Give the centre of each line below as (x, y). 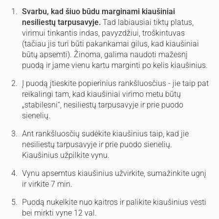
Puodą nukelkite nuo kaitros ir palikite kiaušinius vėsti (114, 202)
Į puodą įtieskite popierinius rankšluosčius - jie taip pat (115, 83)
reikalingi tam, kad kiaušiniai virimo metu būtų (101, 94)
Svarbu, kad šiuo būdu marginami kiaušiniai (99, 11)
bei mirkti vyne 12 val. (59, 213)
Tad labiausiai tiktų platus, (148, 22)
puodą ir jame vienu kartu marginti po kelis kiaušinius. (115, 65)
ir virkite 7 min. (47, 184)
